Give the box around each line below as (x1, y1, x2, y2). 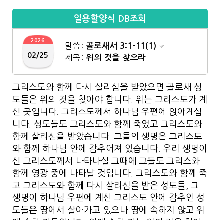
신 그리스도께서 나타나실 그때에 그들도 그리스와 (12, 157, 200, 165)
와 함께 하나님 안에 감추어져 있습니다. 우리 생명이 (12, 144, 207, 153)
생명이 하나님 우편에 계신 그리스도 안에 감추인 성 (12, 193, 205, 202)
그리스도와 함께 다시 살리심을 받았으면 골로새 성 (12, 83, 202, 92)
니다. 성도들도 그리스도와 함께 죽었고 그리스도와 (12, 120, 202, 129)
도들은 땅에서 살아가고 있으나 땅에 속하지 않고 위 (12, 206, 205, 215)
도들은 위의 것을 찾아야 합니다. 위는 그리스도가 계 (12, 95, 207, 104)
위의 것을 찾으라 (86, 54, 146, 62)
